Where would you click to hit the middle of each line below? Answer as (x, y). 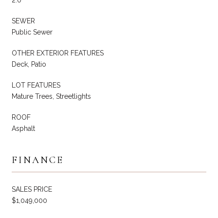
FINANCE (38, 160)
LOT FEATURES (36, 85)
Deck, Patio (29, 64)
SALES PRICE (32, 189)
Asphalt (23, 128)
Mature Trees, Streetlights (51, 96)
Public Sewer (32, 32)
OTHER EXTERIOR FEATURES (58, 53)
